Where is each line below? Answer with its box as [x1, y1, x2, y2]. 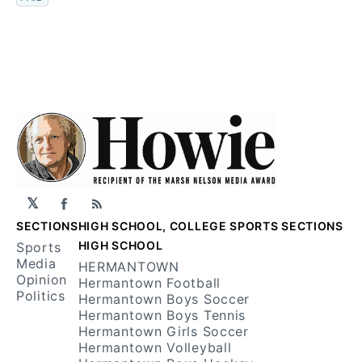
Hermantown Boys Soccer [78, 291, 250, 307]
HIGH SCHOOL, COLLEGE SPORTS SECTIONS [78, 219, 343, 233]
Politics [16, 288, 65, 304]
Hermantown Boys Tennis [78, 307, 246, 323]
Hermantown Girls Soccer [78, 323, 249, 339]
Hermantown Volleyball [78, 339, 232, 356]
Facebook [63, 201, 133, 219]
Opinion [16, 271, 67, 288]
